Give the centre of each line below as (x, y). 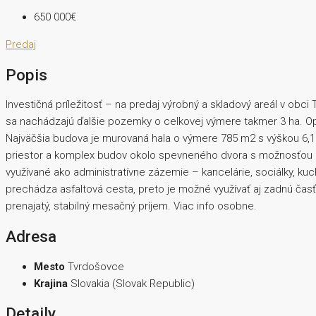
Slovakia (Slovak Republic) (133, 283)
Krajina (51, 283)
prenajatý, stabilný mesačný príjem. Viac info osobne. (131, 206)
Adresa (31, 237)
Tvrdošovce (96, 266)
